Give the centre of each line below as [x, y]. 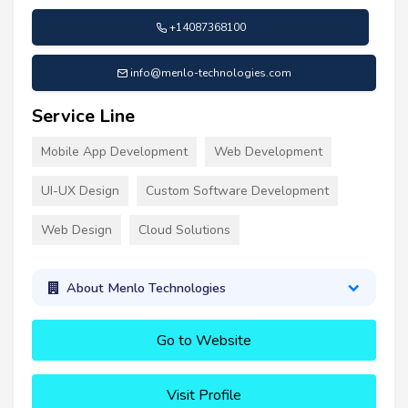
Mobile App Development [114, 152]
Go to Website [204, 340]
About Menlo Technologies [146, 287]
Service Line [83, 117]
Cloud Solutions [184, 230]
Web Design [76, 230]
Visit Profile [204, 395]
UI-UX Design [80, 191]
